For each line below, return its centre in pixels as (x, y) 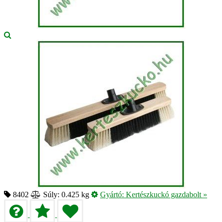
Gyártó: (113, 194)
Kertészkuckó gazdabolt (164, 194)
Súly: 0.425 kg (65, 194)
